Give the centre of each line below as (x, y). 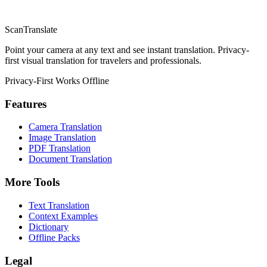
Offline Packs (54, 237)
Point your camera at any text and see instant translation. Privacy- (127, 50)
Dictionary (49, 226)
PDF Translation (60, 148)
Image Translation (62, 138)
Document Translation (70, 159)
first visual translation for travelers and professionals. (103, 60)
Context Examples (63, 216)
